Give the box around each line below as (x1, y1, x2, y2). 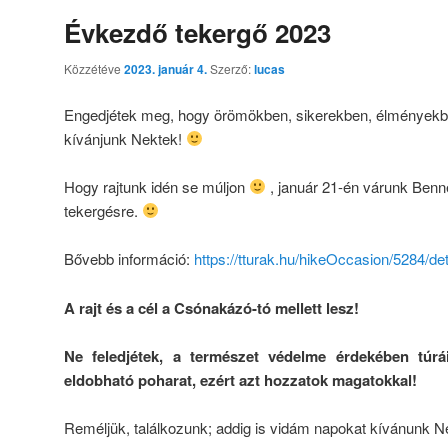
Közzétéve (64, 60, 124, 78)
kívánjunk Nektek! (64, 127, 186, 149)
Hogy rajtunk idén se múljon (64, 175, 249, 197)
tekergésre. (64, 199, 142, 221)
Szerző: (210, 60, 254, 78)
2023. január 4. (124, 60, 207, 79)
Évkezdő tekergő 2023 (64, 14, 331, 52)
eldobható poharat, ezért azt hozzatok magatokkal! (64, 369, 417, 392)
